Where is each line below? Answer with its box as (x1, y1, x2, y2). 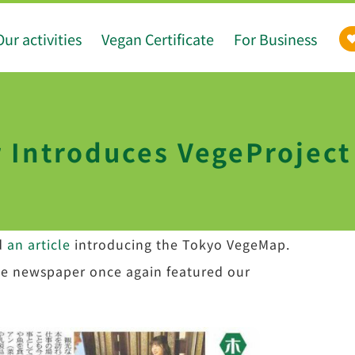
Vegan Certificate (101, 29, 214, 49)
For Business (234, 29, 317, 49)
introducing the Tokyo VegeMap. (70, 235, 290, 254)
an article (6, 235, 71, 254)
